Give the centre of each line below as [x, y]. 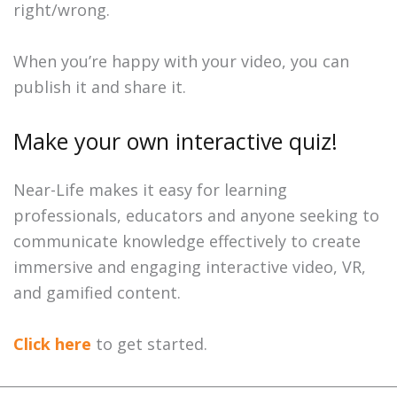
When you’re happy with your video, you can [181, 62]
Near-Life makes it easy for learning [150, 190]
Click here [52, 344]
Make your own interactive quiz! [175, 141]
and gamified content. [99, 293]
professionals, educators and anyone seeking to [196, 216]
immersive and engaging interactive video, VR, [190, 267]
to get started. [149, 344]
